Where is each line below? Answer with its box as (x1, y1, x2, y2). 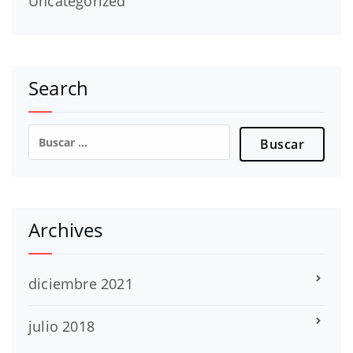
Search (28, 74, 89, 101)
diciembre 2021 (28, 273, 133, 293)
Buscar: (28, 124, 81, 143)
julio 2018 (28, 316, 95, 336)
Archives (28, 216, 103, 243)
